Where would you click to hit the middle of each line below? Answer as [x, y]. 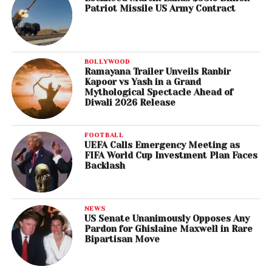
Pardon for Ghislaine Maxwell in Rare [168, 229]
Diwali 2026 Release [130, 103]
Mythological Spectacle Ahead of [158, 92]
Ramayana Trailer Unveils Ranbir [157, 72]
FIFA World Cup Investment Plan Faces [171, 155]
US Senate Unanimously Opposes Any [167, 219]
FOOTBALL [104, 135]
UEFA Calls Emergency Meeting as [162, 145]
